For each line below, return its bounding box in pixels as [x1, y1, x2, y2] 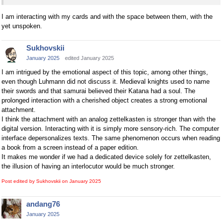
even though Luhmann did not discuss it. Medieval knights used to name [1, 78, 210, 85]
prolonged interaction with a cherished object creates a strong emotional [1, 97, 207, 104]
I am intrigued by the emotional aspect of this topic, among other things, [1, 68, 208, 76]
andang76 [26, 200, 60, 208]
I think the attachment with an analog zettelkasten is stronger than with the [1, 115, 216, 123]
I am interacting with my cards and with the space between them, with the [1, 13, 213, 21]
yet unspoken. [1, 22, 42, 30]
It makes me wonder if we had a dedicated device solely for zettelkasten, [1, 153, 211, 161]
